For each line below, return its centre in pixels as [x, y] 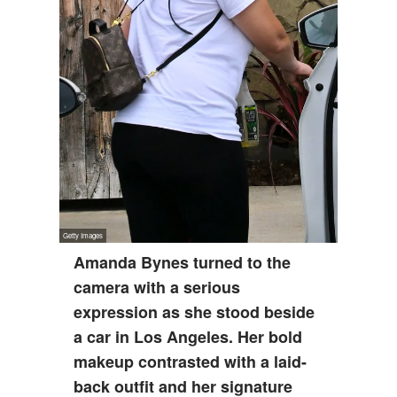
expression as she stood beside [195, 312]
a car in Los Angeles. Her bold [188, 337]
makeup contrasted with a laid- [191, 362]
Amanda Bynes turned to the [183, 263]
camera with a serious [157, 288]
